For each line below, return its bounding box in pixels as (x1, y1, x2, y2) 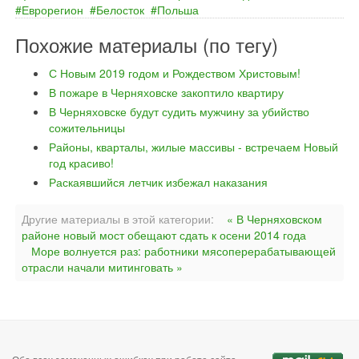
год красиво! (49, 155, 114, 171)
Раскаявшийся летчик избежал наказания (49, 174, 268, 190)
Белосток (96, 2, 144, 18)
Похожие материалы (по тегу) (15, 30, 278, 58)
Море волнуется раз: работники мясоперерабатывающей (31, 243, 336, 259)
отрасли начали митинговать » (22, 259, 183, 275)
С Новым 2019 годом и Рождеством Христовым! (49, 65, 301, 81)
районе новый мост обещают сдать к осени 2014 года (22, 227, 306, 243)
